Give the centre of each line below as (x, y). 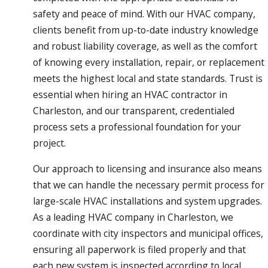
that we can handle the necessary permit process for (148, 185)
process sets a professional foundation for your (137, 127)
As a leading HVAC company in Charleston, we (133, 217)
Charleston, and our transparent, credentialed (133, 111)
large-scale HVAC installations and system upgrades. (147, 201)
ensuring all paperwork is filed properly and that (139, 249)
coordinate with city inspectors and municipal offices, (148, 233)
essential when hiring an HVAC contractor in (130, 95)
